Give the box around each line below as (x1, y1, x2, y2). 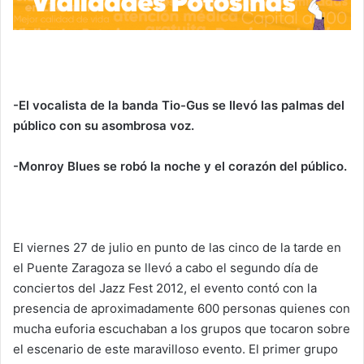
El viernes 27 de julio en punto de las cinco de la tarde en (13, 239, 341, 255)
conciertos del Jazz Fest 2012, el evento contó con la (13, 279, 317, 296)
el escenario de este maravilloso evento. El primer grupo (13, 340, 338, 357)
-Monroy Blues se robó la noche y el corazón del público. (13, 158, 350, 174)
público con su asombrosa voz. (13, 117, 197, 133)
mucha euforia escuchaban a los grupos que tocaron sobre (13, 320, 350, 336)
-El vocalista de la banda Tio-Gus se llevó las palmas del (13, 97, 344, 113)
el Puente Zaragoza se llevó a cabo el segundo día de (13, 259, 318, 275)
